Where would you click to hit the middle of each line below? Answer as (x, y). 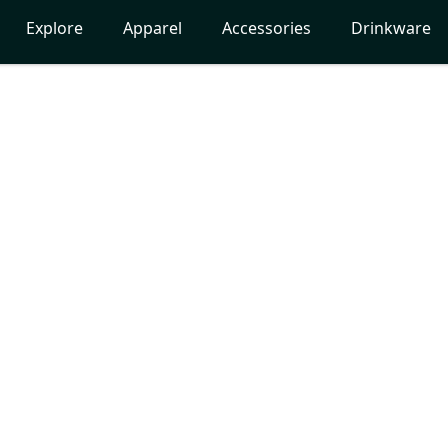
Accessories (266, 28)
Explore (54, 28)
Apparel (152, 28)
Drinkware (390, 28)
